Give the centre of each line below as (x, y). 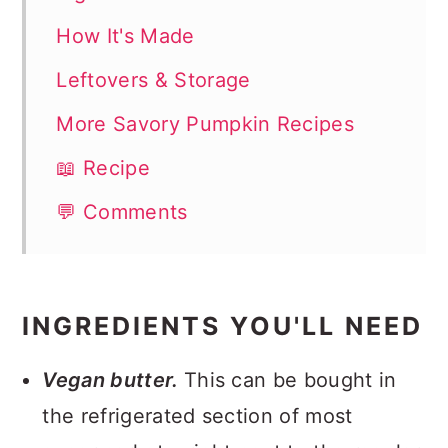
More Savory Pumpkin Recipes (205, 124)
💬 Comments (122, 212)
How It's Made (125, 36)
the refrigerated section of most (197, 416)
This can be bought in (290, 380)
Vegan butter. (113, 380)
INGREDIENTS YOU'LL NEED (223, 326)
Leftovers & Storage (153, 80)
